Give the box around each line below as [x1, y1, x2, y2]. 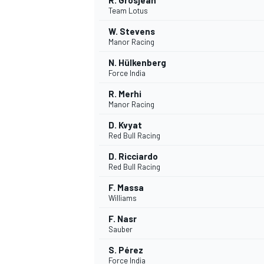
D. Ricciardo [108, 151, 158, 162]
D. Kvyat [108, 120, 142, 131]
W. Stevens [108, 26, 155, 37]
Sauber [108, 225, 133, 235]
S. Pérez [108, 245, 143, 256]
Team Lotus [108, 6, 148, 16]
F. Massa [108, 182, 144, 193]
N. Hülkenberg [108, 57, 166, 68]
